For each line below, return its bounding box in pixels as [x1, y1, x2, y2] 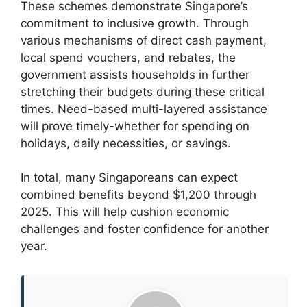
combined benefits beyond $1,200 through [21, 188, 256, 202]
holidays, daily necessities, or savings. [21, 136, 231, 150]
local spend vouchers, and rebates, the [21, 50, 236, 64]
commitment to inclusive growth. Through [21, 16, 249, 30]
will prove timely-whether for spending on [21, 119, 249, 133]
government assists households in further [21, 67, 249, 82]
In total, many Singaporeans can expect [21, 171, 238, 185]
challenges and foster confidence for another [21, 222, 269, 236]
